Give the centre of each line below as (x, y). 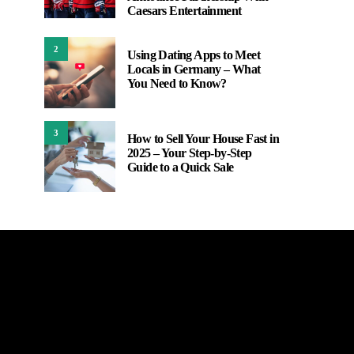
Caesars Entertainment (185, 11)
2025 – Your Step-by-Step (190, 153)
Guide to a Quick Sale (181, 167)
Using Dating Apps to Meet (194, 55)
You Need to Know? (177, 83)
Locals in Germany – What (194, 69)
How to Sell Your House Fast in (203, 139)
